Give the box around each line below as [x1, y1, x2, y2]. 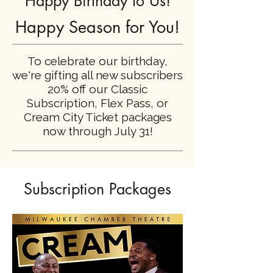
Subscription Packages [24, 179, 171, 199]
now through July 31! [42, 124, 153, 138]
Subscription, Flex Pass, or [27, 96, 168, 110]
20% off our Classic [48, 82, 147, 96]
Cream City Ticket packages [23, 110, 172, 124]
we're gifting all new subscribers [12, 68, 183, 82]
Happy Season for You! [15, 16, 180, 38]
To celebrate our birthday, [27, 54, 168, 68]
